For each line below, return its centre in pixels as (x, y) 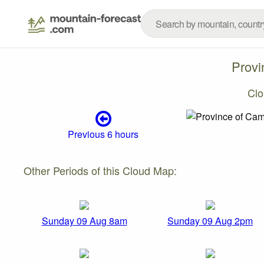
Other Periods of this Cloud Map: (100, 170)
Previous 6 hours (103, 134)
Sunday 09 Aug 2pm (210, 221)
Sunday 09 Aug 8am (84, 221)
